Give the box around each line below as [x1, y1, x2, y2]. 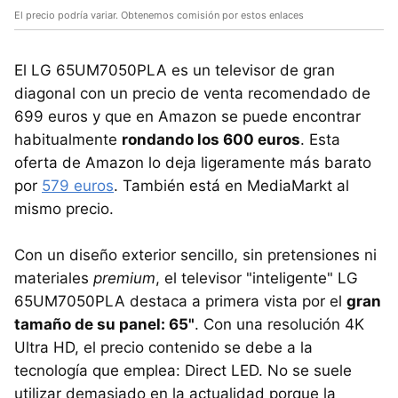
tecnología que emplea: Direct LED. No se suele [14, 362, 352, 379]
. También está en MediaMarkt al [114, 177, 349, 195]
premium [93, 269, 155, 287]
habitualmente [14, 131, 122, 148]
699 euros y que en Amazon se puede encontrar [14, 107, 361, 125]
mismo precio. [14, 200, 114, 218]
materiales [14, 269, 93, 287]
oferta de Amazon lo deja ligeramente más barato [14, 154, 371, 171]
